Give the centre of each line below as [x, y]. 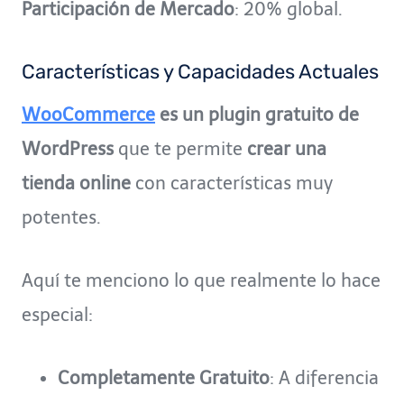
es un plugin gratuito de [257, 115]
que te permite [180, 149]
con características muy [232, 184]
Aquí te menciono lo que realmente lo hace [201, 281]
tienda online [76, 184]
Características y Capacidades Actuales [200, 72]
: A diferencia [324, 378]
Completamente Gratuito [164, 378]
